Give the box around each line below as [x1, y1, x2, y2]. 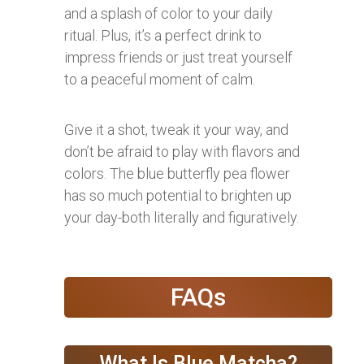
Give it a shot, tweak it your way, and [64, 121, 288, 139]
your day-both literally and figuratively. [64, 209, 299, 227]
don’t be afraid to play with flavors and [64, 143, 300, 161]
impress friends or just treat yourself [64, 49, 292, 67]
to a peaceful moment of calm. [64, 71, 255, 89]
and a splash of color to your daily [64, 5, 273, 23]
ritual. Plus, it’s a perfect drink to [64, 27, 262, 45]
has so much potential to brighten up [64, 187, 292, 205]
